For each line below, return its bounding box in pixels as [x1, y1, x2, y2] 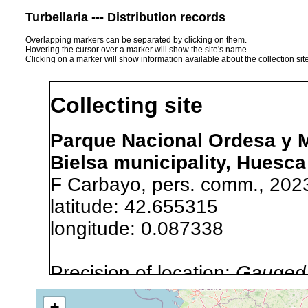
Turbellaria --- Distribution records [25, 10, 225, 24]
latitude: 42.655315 [50, 195, 240, 217]
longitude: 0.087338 [50, 217, 245, 239]
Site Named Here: [50, 283, 210, 305]
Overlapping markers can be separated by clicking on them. [25, 34, 247, 45]
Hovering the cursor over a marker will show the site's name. [25, 44, 249, 54]
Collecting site [50, 93, 203, 118]
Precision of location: [50, 261, 236, 283]
